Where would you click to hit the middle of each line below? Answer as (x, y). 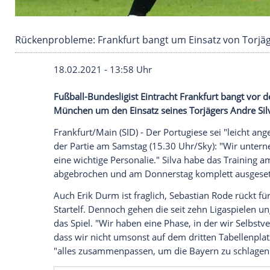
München (88, 243)
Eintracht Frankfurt (216, 227)
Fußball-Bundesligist (117, 227)
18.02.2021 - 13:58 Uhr (124, 194)
